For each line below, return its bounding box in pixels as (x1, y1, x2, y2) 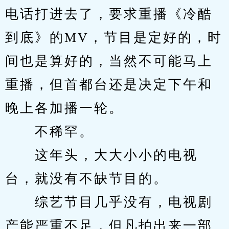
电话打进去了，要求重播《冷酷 (5, 7, 213, 21)
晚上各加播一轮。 (5, 101, 124, 116)
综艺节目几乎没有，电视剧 (5, 195, 213, 210)
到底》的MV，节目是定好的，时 (5, 30, 222, 45)
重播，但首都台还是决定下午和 (5, 77, 213, 92)
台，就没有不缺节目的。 (5, 171, 168, 186)
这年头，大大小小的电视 (5, 148, 198, 163)
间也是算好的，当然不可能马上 (5, 54, 213, 68)
